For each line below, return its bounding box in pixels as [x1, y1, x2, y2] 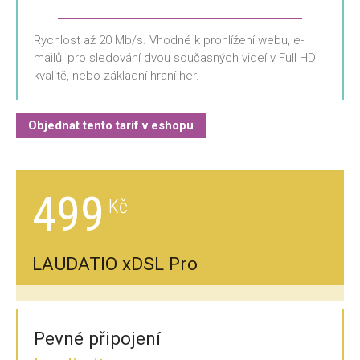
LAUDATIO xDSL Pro [32, 252, 198, 274]
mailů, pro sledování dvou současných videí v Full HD [34, 50, 316, 65]
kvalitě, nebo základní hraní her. [34, 67, 199, 83]
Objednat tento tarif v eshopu [28, 117, 194, 133]
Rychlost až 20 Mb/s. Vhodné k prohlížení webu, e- [34, 32, 304, 47]
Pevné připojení [34, 327, 161, 349]
